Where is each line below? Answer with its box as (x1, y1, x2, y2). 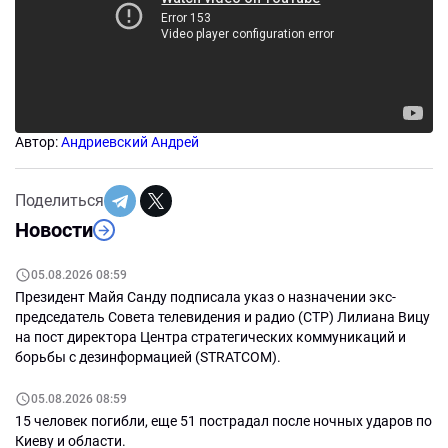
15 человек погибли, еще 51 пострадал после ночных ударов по (15, 413, 432, 430)
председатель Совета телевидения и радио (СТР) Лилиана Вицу (15, 309, 430, 326)
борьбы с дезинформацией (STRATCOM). (15, 349, 281, 366)
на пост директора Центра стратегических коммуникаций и (15, 329, 406, 346)
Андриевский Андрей (61, 134, 199, 151)
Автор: (15, 134, 61, 151)
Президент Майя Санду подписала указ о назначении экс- (15, 289, 396, 306)
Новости (15, 218, 93, 243)
